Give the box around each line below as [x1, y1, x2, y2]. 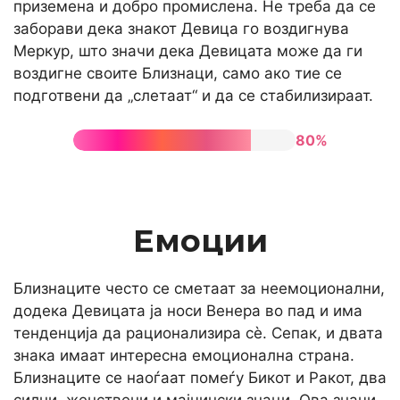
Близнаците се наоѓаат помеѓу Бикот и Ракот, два [13, 369, 387, 387]
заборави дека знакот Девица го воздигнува [13, 19, 349, 37]
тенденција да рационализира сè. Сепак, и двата [13, 324, 383, 342]
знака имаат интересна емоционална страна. [13, 346, 354, 364]
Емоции [132, 221, 268, 260]
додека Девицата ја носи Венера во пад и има [13, 302, 362, 320]
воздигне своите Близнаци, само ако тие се [13, 63, 342, 82]
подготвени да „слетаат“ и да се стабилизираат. [13, 86, 373, 104]
